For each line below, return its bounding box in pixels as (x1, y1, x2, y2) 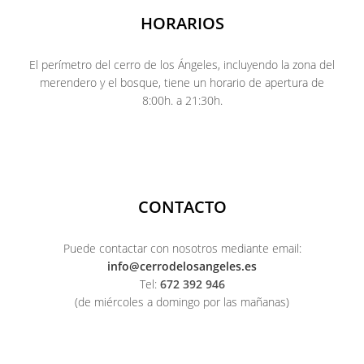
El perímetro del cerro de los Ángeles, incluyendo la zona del (29, 57, 335, 72)
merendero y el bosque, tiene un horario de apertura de (40, 75, 324, 90)
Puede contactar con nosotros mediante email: (63, 240, 301, 256)
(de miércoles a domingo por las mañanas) (75, 294, 289, 310)
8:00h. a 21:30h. (141, 93, 223, 108)
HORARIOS (140, 12, 224, 34)
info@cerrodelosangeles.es (107, 258, 257, 274)
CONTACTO (137, 196, 227, 218)
